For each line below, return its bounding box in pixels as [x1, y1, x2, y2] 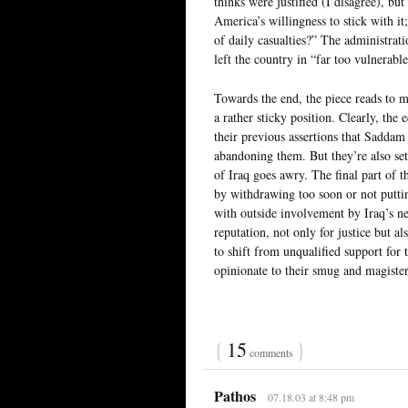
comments [247, 344, 296, 360]
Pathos [214, 384, 256, 406]
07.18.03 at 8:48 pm [267, 389, 354, 404]
